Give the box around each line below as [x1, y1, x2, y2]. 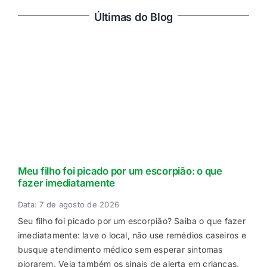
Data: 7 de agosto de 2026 [17, 200, 119, 210]
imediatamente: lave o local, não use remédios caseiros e [17, 230, 246, 241]
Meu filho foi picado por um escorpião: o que [17, 165, 222, 178]
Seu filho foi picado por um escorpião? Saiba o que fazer [17, 216, 246, 226]
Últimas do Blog [94, 10, 173, 23]
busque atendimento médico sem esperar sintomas [17, 244, 223, 255]
